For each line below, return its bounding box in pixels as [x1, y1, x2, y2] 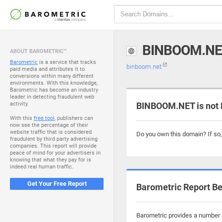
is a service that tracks [38, 59, 96, 65]
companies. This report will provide [10, 143, 97, 149]
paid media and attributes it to [10, 66, 85, 72]
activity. [10, 101, 29, 107]
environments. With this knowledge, [10, 80, 98, 86]
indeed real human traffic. [10, 164, 73, 170]
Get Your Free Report [27, 180, 87, 187]
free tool [34, 115, 55, 121]
